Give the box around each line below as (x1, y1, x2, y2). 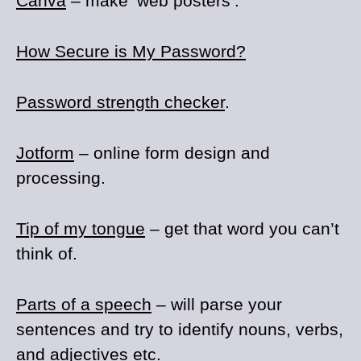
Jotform (16, 143, 74, 162)
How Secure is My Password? (16, 42, 246, 60)
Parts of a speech (16, 295, 151, 313)
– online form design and (74, 143, 270, 162)
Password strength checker (16, 93, 225, 111)
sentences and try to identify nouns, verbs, (16, 320, 343, 338)
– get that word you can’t (145, 219, 339, 238)
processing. (16, 168, 106, 187)
